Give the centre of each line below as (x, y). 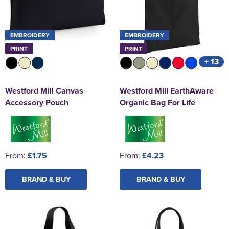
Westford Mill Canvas (44, 90)
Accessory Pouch (37, 102)
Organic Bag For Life (157, 102)
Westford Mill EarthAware (167, 90)
